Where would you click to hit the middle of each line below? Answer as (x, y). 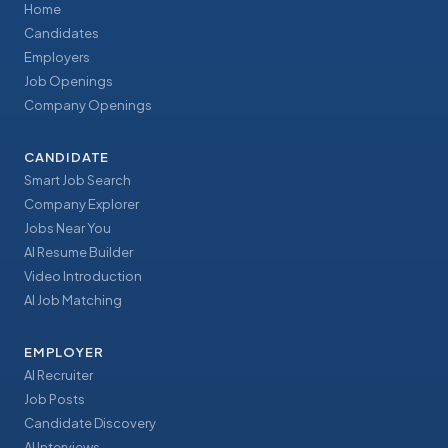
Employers (57, 57)
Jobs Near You (67, 228)
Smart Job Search (77, 180)
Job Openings (68, 81)
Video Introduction (83, 276)
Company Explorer (81, 204)
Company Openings (88, 105)
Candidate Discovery (90, 423)
